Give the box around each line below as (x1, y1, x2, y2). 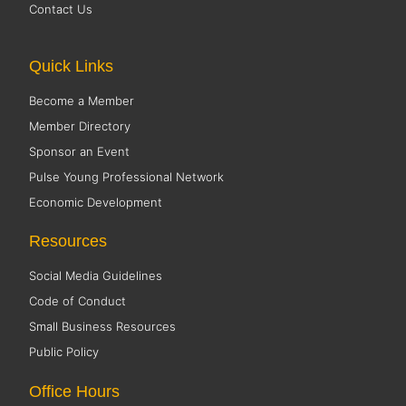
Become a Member (29, 93, 135, 108)
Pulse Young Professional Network (29, 169, 225, 184)
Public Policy (29, 344, 100, 360)
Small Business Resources (29, 319, 177, 334)
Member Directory (29, 119, 131, 133)
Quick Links (29, 57, 114, 75)
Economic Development (29, 195, 163, 209)
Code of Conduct (29, 294, 127, 309)
